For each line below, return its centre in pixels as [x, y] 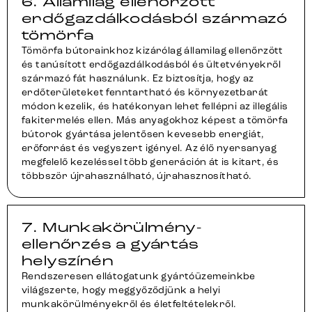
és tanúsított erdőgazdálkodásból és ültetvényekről [151, 64]
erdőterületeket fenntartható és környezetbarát [145, 92]
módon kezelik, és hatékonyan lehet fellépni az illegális [155, 106]
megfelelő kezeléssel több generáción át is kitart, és [150, 162]
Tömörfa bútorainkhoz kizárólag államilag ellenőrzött [153, 50]
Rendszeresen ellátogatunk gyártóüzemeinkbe [139, 276]
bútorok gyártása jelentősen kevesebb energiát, [143, 134]
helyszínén [68, 261]
